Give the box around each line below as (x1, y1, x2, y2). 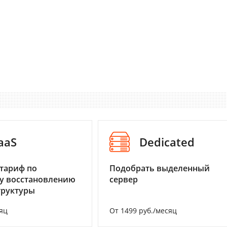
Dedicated (139, 134, 195, 150)
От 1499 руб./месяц (109, 206, 177, 216)
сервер (109, 174, 138, 185)
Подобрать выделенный (109, 163, 210, 174)
